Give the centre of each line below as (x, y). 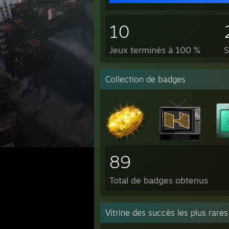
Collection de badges (145, 79)
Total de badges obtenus (159, 180)
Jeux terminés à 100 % (155, 50)
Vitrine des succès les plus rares (167, 213)
